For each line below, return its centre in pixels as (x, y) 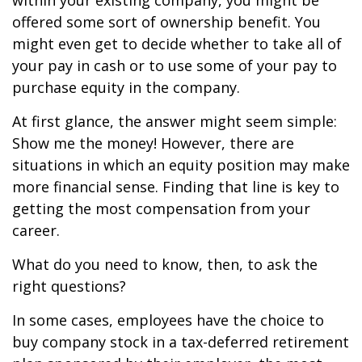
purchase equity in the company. (126, 87)
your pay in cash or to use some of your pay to (175, 65)
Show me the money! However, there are (153, 143)
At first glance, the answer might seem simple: (175, 121)
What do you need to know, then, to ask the (165, 264)
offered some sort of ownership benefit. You (166, 22)
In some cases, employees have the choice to (168, 320)
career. (36, 230)
